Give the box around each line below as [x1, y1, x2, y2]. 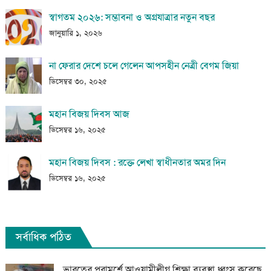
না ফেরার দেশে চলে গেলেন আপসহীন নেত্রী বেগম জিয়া [48, 59, 239, 72]
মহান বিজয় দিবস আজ [48, 107, 129, 120]
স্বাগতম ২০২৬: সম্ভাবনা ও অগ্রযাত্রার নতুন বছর [48, 10, 215, 24]
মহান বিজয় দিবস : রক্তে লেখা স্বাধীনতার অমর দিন [48, 155, 226, 169]
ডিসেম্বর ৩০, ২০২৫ [48, 76, 107, 87]
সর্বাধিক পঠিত [15, 229, 71, 244]
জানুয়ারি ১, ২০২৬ [48, 27, 102, 38]
